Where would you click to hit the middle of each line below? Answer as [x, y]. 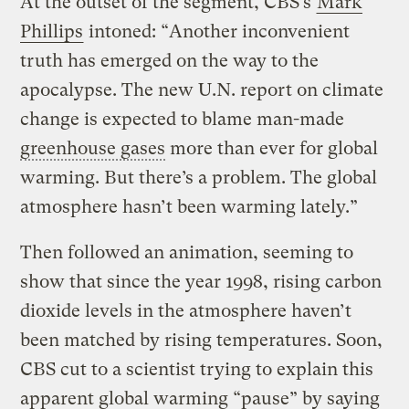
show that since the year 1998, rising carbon [201, 281]
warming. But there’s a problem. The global [199, 177]
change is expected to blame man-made [183, 119]
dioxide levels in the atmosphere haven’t [186, 310]
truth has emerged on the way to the [170, 60]
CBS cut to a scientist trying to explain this [197, 369]
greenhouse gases [93, 148]
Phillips [52, 31]
